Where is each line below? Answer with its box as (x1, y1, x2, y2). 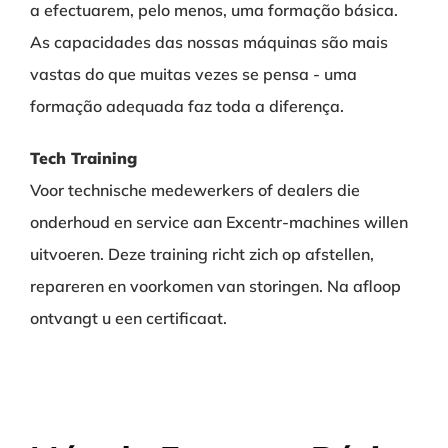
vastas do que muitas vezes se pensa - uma (29, 64, 357, 84)
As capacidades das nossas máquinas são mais (29, 32, 388, 52)
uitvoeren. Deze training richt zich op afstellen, (29, 244, 374, 264)
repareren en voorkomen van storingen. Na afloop (29, 276, 401, 296)
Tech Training (29, 148, 137, 168)
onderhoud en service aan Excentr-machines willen (29, 212, 408, 232)
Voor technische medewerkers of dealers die (29, 180, 360, 200)
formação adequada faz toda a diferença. (29, 96, 344, 116)
